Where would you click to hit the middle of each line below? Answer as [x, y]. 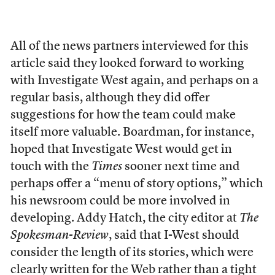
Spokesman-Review [59, 236]
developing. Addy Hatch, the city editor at [125, 219]
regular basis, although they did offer [110, 98]
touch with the [51, 167]
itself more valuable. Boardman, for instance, [132, 133]
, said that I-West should [174, 236]
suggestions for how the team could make [123, 115]
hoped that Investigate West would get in [121, 150]
